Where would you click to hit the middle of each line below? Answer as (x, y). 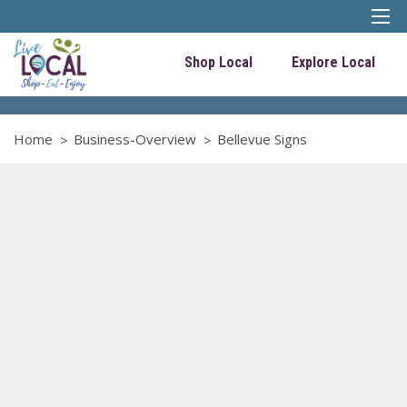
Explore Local (333, 62)
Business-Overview (135, 139)
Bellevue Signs (262, 139)
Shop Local (218, 62)
